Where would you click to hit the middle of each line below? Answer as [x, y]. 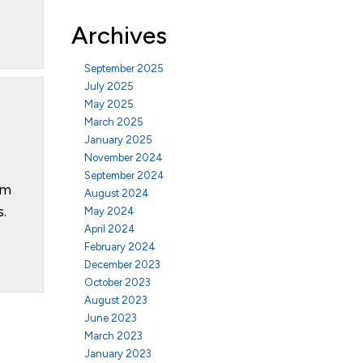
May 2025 [109, 104]
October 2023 [117, 282]
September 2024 [124, 175]
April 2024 [109, 229]
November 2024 [123, 158]
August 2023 [115, 300]
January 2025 [118, 140]
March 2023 [113, 336]
